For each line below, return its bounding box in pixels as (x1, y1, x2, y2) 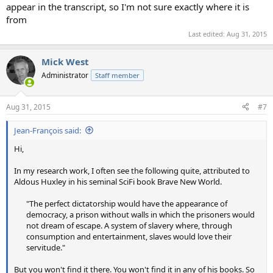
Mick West (41, 55, 89, 68)
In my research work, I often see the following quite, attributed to (14, 165, 250, 176)
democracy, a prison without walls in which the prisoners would (26, 208, 255, 220)
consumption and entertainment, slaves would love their (26, 230, 232, 242)
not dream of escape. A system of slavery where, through (26, 219, 232, 231)
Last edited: (188, 29, 227, 39)
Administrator (41, 70, 88, 81)
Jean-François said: (14, 124, 81, 136)
